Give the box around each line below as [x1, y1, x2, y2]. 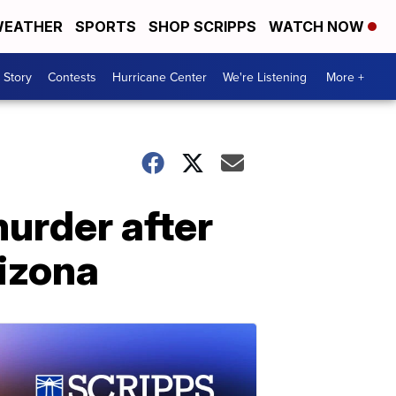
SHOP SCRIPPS [148, 18, 256, 35]
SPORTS [75, 18, 136, 35]
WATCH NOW [269, 18, 368, 35]
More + [326, 67, 364, 86]
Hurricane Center [112, 67, 207, 86]
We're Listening [223, 67, 307, 86]
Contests [48, 67, 96, 86]
